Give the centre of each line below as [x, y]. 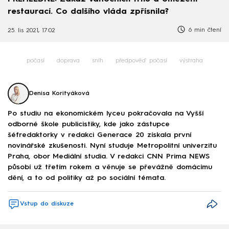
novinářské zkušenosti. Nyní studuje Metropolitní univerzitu [112, 145]
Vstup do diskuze [47, 204]
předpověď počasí [141, 61]
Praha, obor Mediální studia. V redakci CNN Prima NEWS [109, 156]
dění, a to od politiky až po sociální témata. [87, 178]
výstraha [191, 61]
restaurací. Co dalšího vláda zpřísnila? [88, 12]
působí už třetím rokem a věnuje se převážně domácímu [110, 167]
